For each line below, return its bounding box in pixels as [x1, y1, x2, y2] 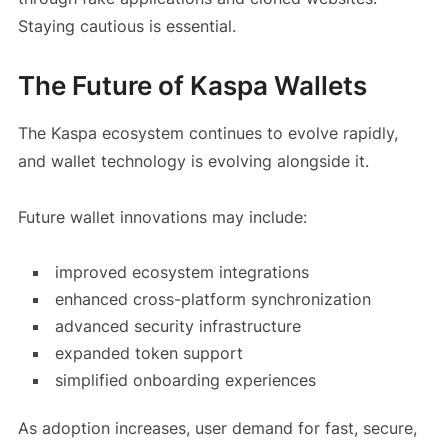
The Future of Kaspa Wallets [17, 69, 367, 101]
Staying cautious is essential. [17, 15, 236, 36]
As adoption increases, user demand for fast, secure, [17, 417, 417, 438]
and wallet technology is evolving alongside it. [17, 150, 369, 171]
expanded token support [54, 342, 243, 363]
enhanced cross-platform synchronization [54, 288, 371, 309]
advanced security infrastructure [54, 315, 301, 336]
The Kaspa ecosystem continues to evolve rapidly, [17, 122, 398, 143]
